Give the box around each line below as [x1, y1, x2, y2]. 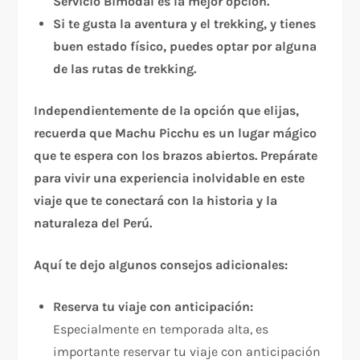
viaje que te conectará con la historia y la [34, 193, 278, 209]
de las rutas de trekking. [53, 61, 197, 77]
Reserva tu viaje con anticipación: [53, 299, 254, 315]
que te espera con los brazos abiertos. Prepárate [34, 148, 318, 164]
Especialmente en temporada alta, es [53, 321, 269, 337]
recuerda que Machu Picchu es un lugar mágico [34, 125, 317, 141]
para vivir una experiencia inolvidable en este [34, 170, 305, 186]
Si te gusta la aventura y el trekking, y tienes [53, 16, 317, 32]
